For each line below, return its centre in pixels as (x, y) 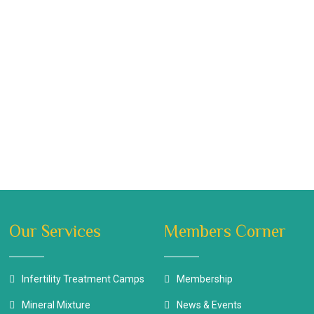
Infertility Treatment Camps (83, 279)
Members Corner (225, 231)
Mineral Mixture (56, 305)
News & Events (209, 305)
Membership (204, 279)
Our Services (55, 231)
